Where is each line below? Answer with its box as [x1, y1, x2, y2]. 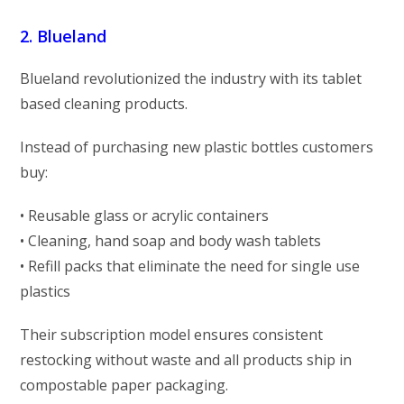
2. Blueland [20, 24, 107, 47]
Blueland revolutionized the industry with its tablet [20, 68, 363, 88]
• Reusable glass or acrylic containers [20, 205, 270, 225]
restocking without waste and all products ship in [20, 349, 353, 370]
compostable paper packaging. [20, 374, 229, 395]
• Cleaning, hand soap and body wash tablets [20, 230, 322, 251]
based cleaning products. [20, 93, 188, 114]
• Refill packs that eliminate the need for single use [20, 255, 361, 276]
